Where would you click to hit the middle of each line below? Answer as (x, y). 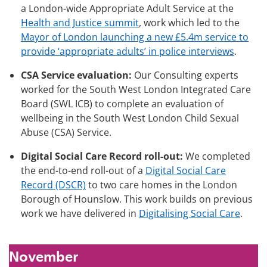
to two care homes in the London (162, 184)
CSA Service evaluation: (76, 75)
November (44, 256)
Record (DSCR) (53, 184)
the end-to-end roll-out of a (83, 170)
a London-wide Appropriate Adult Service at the (127, 8)
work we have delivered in (80, 213)
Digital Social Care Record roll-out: (102, 156)
